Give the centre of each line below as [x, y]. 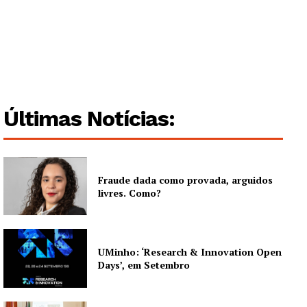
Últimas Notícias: [89, 118]
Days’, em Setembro [144, 265]
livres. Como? [130, 193]
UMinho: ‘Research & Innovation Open [190, 252]
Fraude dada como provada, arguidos [186, 180]
